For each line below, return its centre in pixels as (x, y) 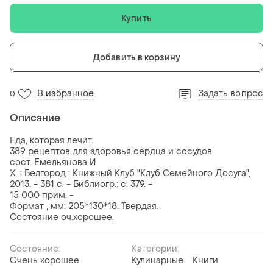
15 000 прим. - (42, 196)
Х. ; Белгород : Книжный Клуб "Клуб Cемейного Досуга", (130, 174)
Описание (35, 118)
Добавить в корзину (136, 57)
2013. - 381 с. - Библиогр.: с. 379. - (81, 185)
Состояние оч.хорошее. (62, 218)
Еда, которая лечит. (51, 141)
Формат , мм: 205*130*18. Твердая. (84, 207)
